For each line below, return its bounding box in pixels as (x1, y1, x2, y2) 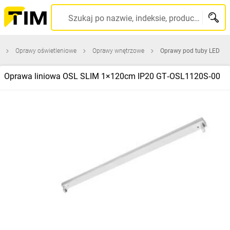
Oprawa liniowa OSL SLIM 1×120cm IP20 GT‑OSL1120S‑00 (4, 71, 220, 81)
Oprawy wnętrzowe (92, 47, 144, 54)
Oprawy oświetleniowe (15, 47, 76, 54)
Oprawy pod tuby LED (160, 47, 220, 54)
